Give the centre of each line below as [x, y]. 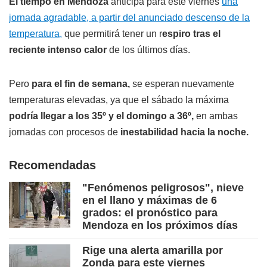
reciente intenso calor [58, 50]
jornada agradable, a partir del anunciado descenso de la [129, 18]
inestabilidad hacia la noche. [184, 132]
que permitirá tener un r [112, 34]
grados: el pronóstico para [150, 213]
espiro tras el [191, 34]
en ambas [216, 116]
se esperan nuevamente [182, 84]
